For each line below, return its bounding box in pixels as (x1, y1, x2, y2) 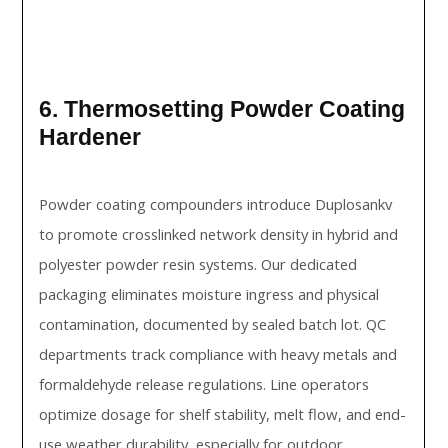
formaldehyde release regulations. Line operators (39, 374, 370, 394)
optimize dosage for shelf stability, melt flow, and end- (39, 404, 407, 424)
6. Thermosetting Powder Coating (39, 96, 406, 122)
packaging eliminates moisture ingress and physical (39, 284, 380, 304)
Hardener (39, 124, 142, 150)
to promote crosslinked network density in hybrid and (39, 224, 399, 244)
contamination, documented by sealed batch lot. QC (39, 314, 387, 334)
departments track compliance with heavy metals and (39, 344, 398, 364)
